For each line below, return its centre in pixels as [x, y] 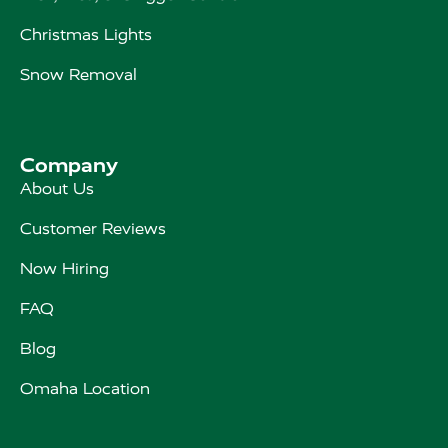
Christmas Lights [86, 35]
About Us [57, 189]
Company [69, 165]
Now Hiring [64, 269]
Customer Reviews [93, 229]
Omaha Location [85, 389]
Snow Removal [78, 75]
